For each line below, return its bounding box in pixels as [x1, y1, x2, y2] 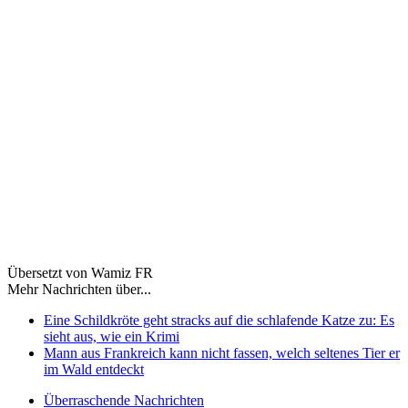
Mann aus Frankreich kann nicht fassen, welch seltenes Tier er [44, 345, 400, 362]
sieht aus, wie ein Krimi [44, 329, 179, 345]
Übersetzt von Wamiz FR [7, 265, 153, 281]
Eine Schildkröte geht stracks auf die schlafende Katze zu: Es [44, 312, 394, 329]
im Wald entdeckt [44, 362, 144, 378]
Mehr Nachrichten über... [7, 281, 151, 298]
